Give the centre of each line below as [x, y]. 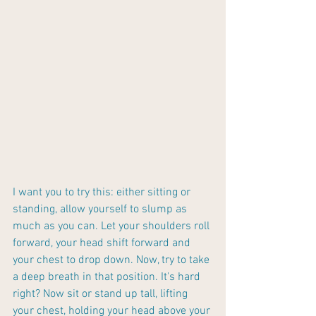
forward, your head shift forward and [103, 243]
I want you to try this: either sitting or [103, 192]
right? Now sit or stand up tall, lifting [102, 294]
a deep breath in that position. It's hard [108, 277]
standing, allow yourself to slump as [101, 209]
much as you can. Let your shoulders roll [113, 226]
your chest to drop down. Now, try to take [113, 260]
